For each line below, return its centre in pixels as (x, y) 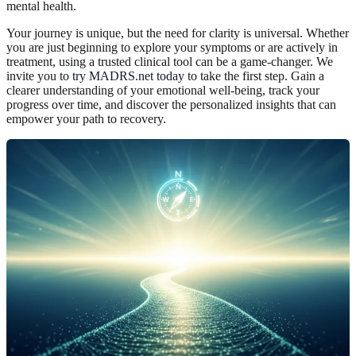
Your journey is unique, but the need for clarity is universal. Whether (178, 33)
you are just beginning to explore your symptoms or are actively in (172, 47)
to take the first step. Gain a (254, 75)
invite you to (39, 75)
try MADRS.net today (128, 75)
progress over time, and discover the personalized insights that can (171, 104)
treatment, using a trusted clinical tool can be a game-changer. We (170, 61)
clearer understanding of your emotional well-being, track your (163, 90)
